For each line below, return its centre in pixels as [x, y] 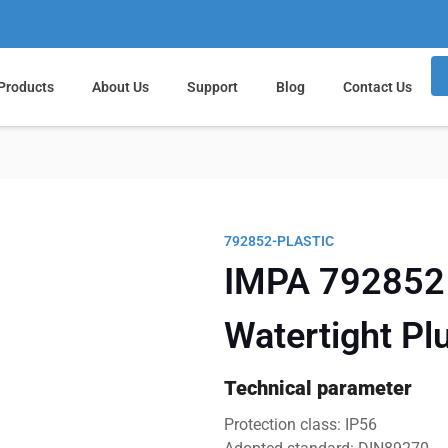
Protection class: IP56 [300, 424]
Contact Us [377, 87]
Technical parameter [318, 388]
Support [212, 87]
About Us [120, 87]
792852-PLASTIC [279, 241]
